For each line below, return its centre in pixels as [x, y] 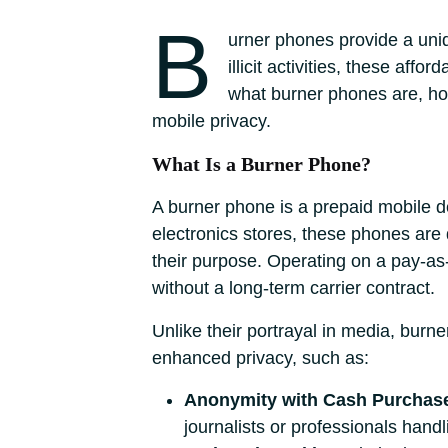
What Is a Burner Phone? [261, 164]
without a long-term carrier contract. [293, 288]
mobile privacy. [211, 121]
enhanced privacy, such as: [260, 358]
